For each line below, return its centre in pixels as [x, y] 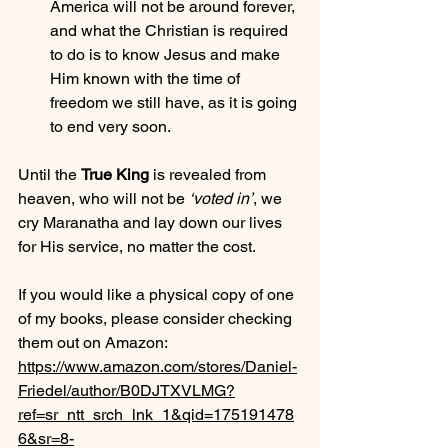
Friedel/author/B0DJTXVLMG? [126, 390]
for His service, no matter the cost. [137, 246]
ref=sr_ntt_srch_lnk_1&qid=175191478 [156, 414]
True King [115, 174]
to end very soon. [110, 126]
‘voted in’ [221, 198]
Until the [49, 174]
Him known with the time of [147, 78]
